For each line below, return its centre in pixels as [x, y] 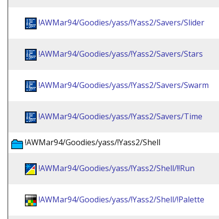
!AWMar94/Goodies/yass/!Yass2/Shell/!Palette [121, 199]
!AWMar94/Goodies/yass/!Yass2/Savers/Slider [121, 22]
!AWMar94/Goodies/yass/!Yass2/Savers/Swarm [124, 85]
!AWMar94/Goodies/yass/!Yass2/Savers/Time [120, 116]
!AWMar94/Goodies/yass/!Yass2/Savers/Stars [121, 54]
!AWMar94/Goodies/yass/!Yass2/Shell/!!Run [117, 168]
